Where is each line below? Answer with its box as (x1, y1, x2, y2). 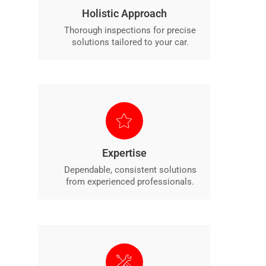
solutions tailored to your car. (71, 37, 189, 48)
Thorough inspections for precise (64, 25, 196, 36)
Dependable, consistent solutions (64, 164, 197, 176)
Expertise (102, 147, 147, 160)
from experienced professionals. (66, 176, 194, 188)
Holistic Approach (81, 7, 167, 20)
